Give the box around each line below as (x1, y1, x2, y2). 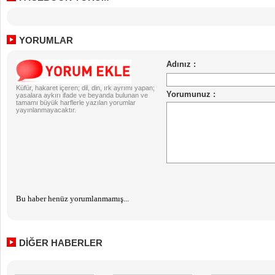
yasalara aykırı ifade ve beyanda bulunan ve (16, 91, 148, 99)
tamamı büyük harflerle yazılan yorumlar (16, 99, 136, 106)
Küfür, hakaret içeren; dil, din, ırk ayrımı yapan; (16, 84, 155, 91)
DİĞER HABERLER (19, 238, 103, 248)
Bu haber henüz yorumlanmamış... (16, 194, 129, 203)
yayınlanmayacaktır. (16, 106, 76, 114)
